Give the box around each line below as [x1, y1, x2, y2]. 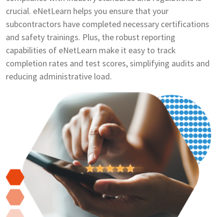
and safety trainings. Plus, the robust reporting [6, 31, 175, 43]
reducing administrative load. [6, 70, 112, 82]
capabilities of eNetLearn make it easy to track [6, 44, 176, 56]
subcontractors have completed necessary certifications [6, 18, 209, 30]
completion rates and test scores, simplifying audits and [6, 57, 210, 69]
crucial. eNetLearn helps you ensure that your [6, 5, 169, 16]
